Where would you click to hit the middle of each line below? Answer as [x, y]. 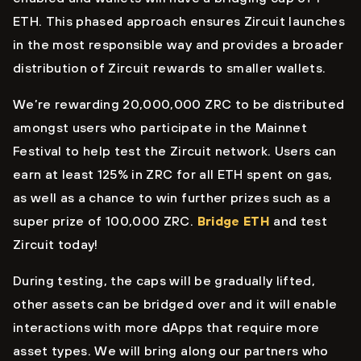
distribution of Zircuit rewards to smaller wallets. [171, 68]
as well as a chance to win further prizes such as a [172, 198]
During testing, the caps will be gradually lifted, [164, 281]
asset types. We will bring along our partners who [171, 351]
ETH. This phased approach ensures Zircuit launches [179, 21]
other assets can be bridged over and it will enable [175, 304]
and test [298, 221]
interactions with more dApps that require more [166, 328]
